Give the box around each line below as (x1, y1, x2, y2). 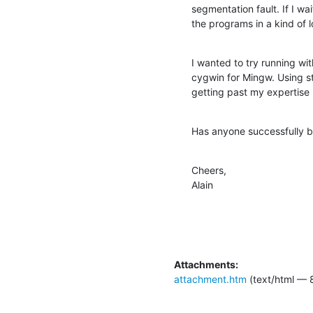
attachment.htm (174, 272, 247, 285)
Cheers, (191, 163, 226, 176)
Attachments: (174, 258, 238, 270)
